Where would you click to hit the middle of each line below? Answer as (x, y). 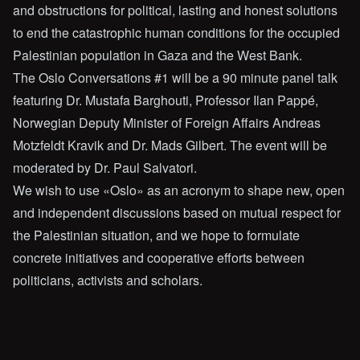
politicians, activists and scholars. (108, 280)
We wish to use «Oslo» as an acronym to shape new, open (179, 190)
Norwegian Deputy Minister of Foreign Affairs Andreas (167, 122)
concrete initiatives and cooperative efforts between (159, 257)
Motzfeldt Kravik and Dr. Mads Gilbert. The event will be (170, 145)
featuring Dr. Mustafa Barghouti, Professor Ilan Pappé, (166, 100)
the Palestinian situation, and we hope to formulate (156, 235)
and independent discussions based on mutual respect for (177, 212)
